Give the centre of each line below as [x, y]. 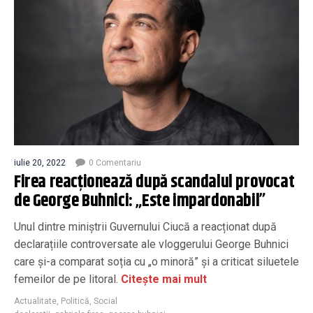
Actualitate [35, 301]
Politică [75, 301]
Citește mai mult [162, 279]
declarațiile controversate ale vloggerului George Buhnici [151, 244]
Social [105, 301]
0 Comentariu [115, 163]
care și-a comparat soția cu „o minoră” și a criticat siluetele [156, 262]
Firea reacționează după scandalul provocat [154, 182]
